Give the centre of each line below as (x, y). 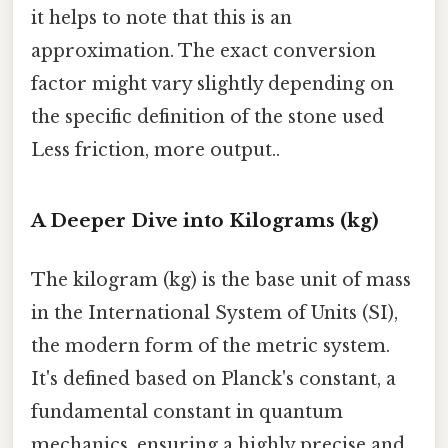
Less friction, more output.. (155, 149)
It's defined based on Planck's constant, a (213, 379)
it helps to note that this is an (161, 17)
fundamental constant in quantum (187, 412)
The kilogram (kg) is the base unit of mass (221, 280)
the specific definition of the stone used (207, 116)
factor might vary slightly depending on (212, 83)
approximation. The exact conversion (203, 50)
